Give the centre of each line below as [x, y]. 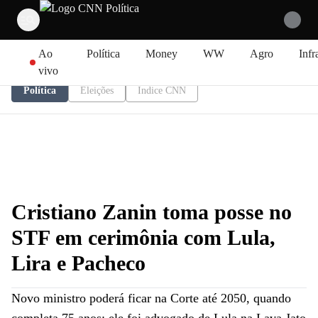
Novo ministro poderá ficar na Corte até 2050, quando [151, 298]
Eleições [97, 91]
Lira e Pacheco [78, 263]
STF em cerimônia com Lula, [143, 237]
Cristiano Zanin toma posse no [152, 212]
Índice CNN [162, 91]
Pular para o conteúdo [57, 44]
